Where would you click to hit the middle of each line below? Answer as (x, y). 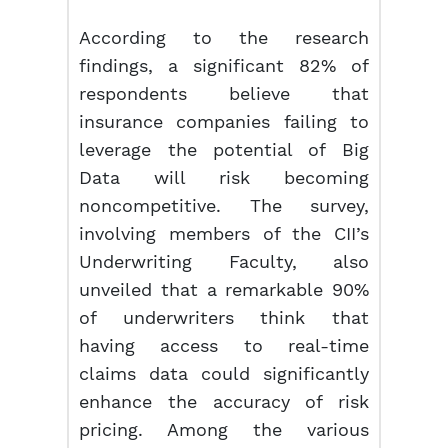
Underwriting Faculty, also (224, 261)
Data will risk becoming (224, 177)
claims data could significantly (224, 373)
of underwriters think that (224, 317)
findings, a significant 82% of (224, 65)
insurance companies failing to (224, 121)
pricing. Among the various (224, 429)
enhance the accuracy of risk (224, 401)
